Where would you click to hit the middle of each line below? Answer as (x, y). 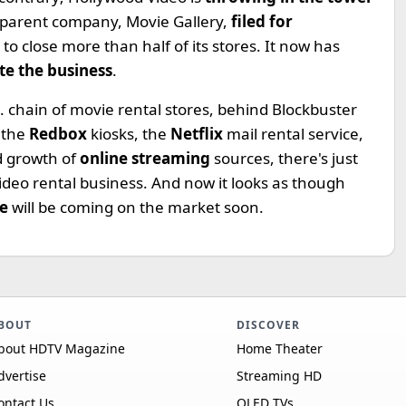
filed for (262, 21)
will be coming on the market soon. (138, 207)
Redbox (60, 134)
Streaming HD (279, 376)
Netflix (198, 134)
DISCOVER (268, 325)
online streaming (147, 158)
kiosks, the (130, 134)
